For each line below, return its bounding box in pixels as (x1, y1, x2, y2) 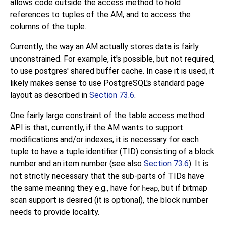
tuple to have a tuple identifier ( (10, 147, 122, 157)
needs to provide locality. (10, 207, 99, 217)
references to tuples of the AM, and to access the (10, 10, 191, 20)
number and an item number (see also (10, 159, 144, 169)
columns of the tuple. (10, 22, 86, 32)
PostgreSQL (103, 78, 146, 88)
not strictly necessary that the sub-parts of (10, 171, 168, 181)
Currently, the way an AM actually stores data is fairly (10, 42, 199, 52)
